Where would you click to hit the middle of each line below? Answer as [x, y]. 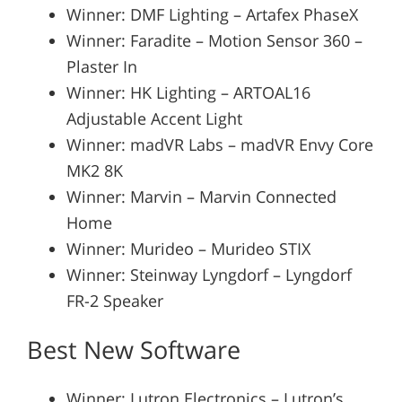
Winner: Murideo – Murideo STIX [188, 248]
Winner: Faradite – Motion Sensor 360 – [214, 40]
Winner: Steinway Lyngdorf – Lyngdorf [209, 274]
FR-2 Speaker [114, 300]
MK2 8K [94, 170]
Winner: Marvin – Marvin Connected [201, 196]
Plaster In [101, 66]
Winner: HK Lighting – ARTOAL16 [188, 92]
